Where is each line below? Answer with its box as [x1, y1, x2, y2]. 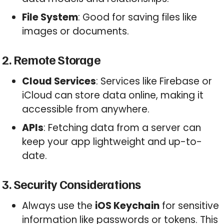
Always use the [22, 198, 95, 212]
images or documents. [22, 24, 129, 38]
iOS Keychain [95, 198, 160, 212]
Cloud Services [22, 74, 96, 88]
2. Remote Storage [2, 51, 100, 67]
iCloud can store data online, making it [22, 88, 204, 102]
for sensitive [159, 198, 219, 212]
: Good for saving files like [78, 10, 197, 24]
